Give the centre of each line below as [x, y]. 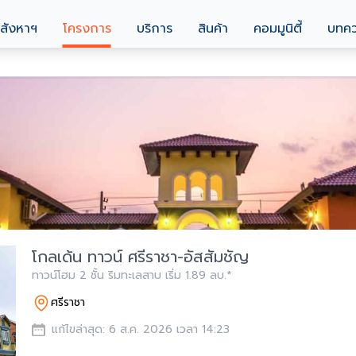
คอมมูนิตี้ [277, 29]
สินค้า [213, 29]
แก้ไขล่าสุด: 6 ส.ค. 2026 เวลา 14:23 [141, 329]
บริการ [154, 29]
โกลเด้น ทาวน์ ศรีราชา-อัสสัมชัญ [140, 257]
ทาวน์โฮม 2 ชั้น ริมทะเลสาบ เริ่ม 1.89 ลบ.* [199, 275]
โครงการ [87, 29]
